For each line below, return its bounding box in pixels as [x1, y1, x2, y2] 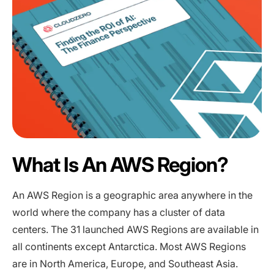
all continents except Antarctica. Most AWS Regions [12, 240, 246, 253]
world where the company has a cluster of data [12, 206, 225, 218]
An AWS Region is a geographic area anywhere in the [12, 188, 253, 201]
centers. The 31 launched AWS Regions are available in [12, 223, 259, 235]
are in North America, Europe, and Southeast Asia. [12, 257, 238, 270]
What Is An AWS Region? [12, 152, 229, 177]
